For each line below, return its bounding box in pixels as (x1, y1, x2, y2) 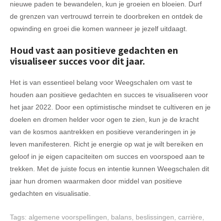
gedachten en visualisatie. (10, 189, 91, 197)
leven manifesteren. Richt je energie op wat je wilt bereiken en (10, 140, 203, 148)
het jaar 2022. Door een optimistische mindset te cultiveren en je (10, 103, 211, 111)
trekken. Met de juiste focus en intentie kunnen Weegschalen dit (10, 164, 209, 173)
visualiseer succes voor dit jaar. (10, 54, 145, 68)
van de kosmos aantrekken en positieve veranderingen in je (10, 127, 196, 136)
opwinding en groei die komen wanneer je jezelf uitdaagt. (10, 24, 187, 33)
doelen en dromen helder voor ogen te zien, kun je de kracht (10, 115, 199, 123)
